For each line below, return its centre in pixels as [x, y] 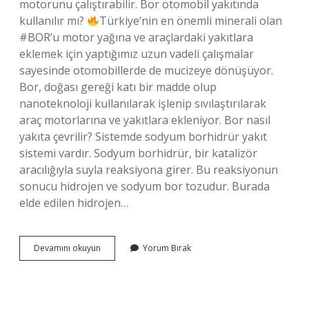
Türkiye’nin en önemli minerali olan [191, 21]
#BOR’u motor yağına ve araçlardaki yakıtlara [136, 37]
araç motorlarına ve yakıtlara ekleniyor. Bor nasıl [145, 120]
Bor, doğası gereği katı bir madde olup [118, 87]
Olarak [113, 285]
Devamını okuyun [67, 248]
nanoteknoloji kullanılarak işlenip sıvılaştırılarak [143, 103]
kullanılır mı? [53, 21]
